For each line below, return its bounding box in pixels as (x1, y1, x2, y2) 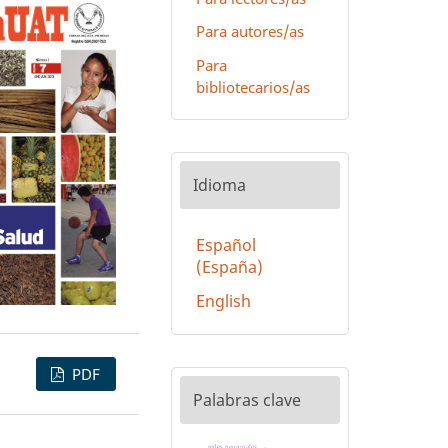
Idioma (192, 174, 246, 197)
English (195, 289, 251, 312)
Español (195, 234, 256, 257)
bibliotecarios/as (195, 76, 310, 97)
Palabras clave (192, 388, 301, 411)
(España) (195, 256, 263, 279)
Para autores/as (195, 21, 304, 42)
